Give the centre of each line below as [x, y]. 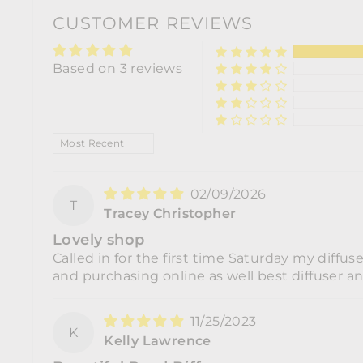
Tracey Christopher [170, 213]
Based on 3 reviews [118, 68]
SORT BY [85, 139]
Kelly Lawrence [158, 340]
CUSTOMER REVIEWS [153, 22]
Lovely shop [99, 239]
